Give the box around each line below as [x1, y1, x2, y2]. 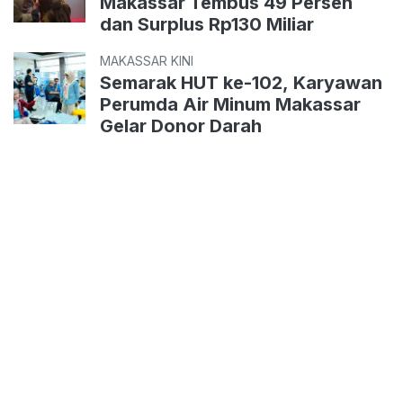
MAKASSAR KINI [100, 53, 193, 69]
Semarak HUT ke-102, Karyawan [100, 72, 382, 94]
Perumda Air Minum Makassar [100, 94, 361, 116]
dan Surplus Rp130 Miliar [100, 13, 314, 36]
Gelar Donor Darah [100, 115, 262, 138]
